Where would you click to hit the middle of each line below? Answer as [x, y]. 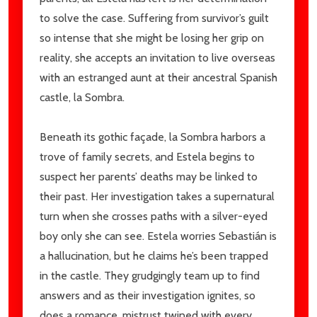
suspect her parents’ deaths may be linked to [149, 177]
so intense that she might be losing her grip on [152, 38]
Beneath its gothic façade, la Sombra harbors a [152, 137]
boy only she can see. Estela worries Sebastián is [158, 236]
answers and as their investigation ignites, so [148, 295]
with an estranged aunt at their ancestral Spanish [158, 77]
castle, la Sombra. [82, 97]
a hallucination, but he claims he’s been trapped [154, 256]
